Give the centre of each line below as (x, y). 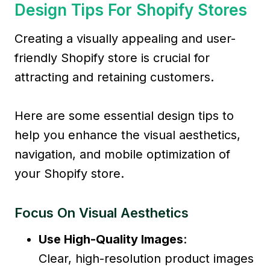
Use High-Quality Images (111, 239)
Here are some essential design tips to (124, 115)
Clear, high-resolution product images (146, 258)
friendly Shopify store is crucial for (112, 58)
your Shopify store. (69, 173)
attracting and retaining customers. (114, 77)
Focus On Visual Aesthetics (102, 212)
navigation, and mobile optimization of (122, 154)
